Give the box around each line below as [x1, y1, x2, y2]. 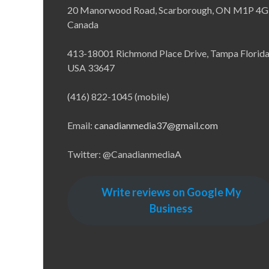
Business [150, 201, 193, 215]
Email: [67, 119, 94, 131]
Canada [67, 18, 98, 30]
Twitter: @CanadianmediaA [67, 148, 181, 160]
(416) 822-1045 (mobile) [67, 90, 169, 102]
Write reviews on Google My [101, 185, 241, 199]
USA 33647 [67, 61, 115, 73]
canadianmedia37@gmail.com [94, 119, 218, 131]
